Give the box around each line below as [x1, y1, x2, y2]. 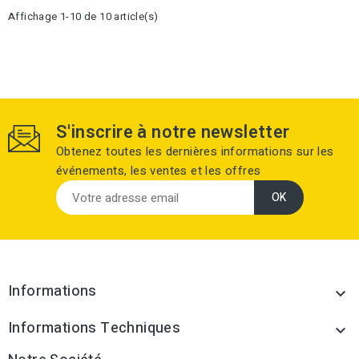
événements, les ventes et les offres [56, 162, 261, 179]
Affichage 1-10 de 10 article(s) [8, 9, 159, 24]
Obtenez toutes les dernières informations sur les [56, 143, 334, 160]
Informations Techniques [8, 317, 181, 339]
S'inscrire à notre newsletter [56, 119, 290, 145]
